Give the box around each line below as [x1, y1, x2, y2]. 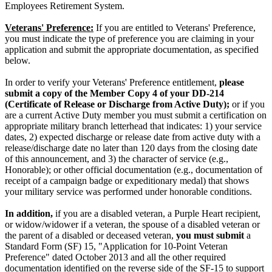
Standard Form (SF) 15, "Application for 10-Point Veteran [5, 240, 228, 251]
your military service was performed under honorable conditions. [5, 186, 252, 197]
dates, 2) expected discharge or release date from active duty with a [5, 131, 260, 142]
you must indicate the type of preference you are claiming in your [5, 33, 254, 44]
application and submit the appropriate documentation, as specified [5, 44, 259, 55]
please [219, 76, 244, 87]
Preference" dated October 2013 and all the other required [5, 251, 226, 262]
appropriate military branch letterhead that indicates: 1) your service [5, 120, 262, 131]
